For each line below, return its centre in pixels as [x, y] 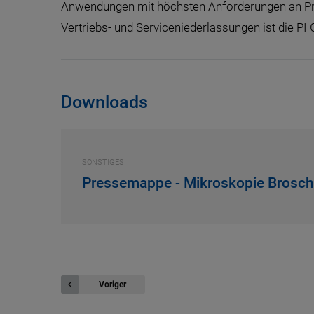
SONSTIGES [103, 162]
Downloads [104, 102]
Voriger [112, 285]
